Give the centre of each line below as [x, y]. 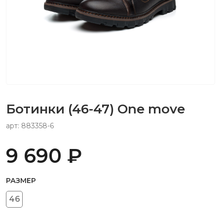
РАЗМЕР [21, 181]
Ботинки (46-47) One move [95, 109]
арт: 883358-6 [30, 126]
